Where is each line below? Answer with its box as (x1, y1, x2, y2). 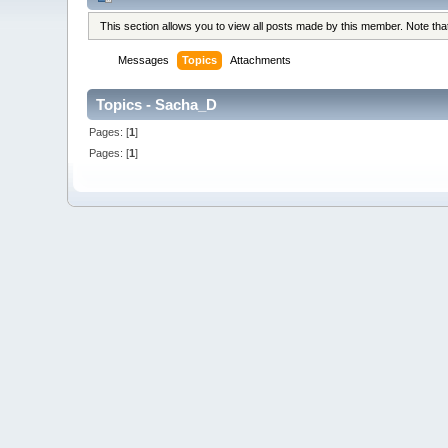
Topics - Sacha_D (96, 96, 218, 114)
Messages (118, 54, 170, 67)
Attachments (230, 54, 292, 67)
